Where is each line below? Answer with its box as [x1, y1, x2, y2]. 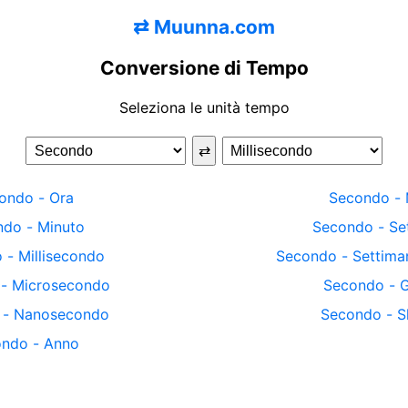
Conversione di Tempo [99, 56, 309, 79]
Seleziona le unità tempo [118, 97, 290, 117]
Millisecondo [17, 246, 105, 265]
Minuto [37, 217, 85, 236]
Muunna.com [154, 15, 275, 38]
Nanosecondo [13, 304, 109, 323]
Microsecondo [12, 275, 110, 294]
